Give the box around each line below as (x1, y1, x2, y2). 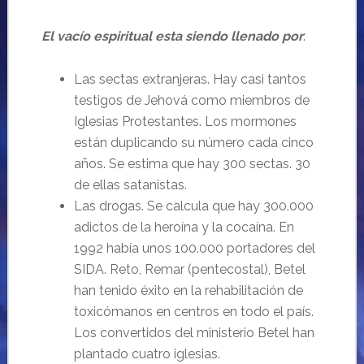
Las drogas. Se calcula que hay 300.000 (73, 198, 314, 214)
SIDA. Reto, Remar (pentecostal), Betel (73, 262, 305, 277)
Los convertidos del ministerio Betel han (73, 325, 314, 340)
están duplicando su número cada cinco (73, 135, 314, 150)
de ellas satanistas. (73, 177, 187, 193)
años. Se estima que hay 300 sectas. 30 (73, 156, 310, 171)
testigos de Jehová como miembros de (73, 93, 310, 108)
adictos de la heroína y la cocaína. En (73, 219, 294, 235)
